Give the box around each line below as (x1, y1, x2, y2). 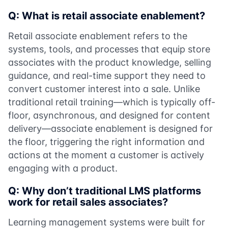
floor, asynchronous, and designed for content (8, 109, 210, 121)
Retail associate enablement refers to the (8, 30, 187, 41)
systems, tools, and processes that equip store (8, 43, 210, 54)
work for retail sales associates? (8, 195, 168, 208)
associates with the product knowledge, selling (8, 56, 211, 68)
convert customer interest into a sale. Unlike (8, 83, 200, 94)
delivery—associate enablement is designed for (8, 123, 213, 134)
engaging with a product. (8, 162, 118, 174)
